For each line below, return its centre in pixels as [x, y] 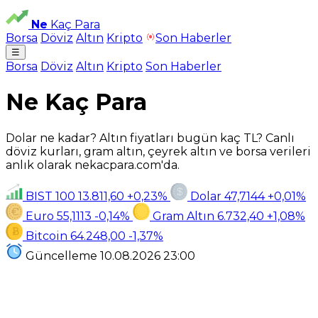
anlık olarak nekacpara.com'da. [93, 165]
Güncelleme [61, 256]
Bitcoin [46, 236]
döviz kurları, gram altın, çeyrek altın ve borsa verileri [158, 151]
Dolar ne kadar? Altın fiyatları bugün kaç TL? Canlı [150, 138]
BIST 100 [50, 196]
